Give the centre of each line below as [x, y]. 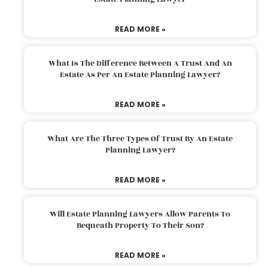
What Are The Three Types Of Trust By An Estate [140, 138]
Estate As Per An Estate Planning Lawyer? [140, 74]
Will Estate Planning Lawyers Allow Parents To [140, 214]
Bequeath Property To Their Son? [140, 225]
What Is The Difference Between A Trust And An [140, 63]
